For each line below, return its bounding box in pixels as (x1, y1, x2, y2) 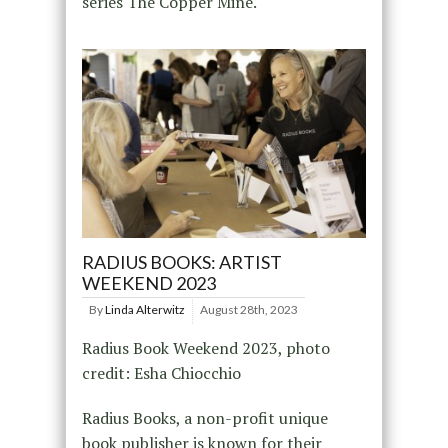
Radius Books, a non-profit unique (81, 407, 328, 430)
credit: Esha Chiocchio (81, 362, 241, 385)
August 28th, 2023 (199, 302, 298, 318)
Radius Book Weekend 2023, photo (81, 337, 330, 360)
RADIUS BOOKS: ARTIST (81, 251, 282, 274)
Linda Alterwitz (104, 302, 185, 318)
